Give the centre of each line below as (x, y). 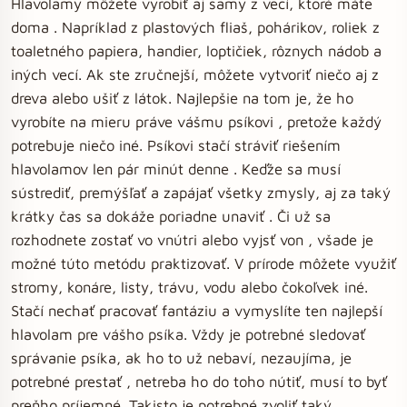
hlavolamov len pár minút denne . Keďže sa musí (176, 169)
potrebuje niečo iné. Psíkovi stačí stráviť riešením (176, 145)
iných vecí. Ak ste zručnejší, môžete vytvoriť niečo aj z (195, 74)
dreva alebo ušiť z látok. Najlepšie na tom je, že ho (182, 98)
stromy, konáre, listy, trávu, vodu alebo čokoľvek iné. (189, 287)
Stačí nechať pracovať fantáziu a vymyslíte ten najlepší (197, 310)
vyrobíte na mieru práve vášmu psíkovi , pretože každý (196, 121)
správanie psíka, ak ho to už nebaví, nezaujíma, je (181, 357)
